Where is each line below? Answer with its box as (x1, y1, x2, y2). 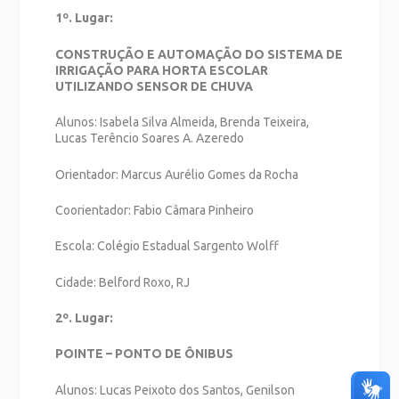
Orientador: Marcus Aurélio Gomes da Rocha (55, 167, 299, 182)
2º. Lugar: (55, 311, 114, 326)
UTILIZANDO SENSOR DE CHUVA (55, 78, 254, 94)
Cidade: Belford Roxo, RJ (55, 274, 191, 289)
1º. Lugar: (55, 11, 114, 26)
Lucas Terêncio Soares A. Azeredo (55, 131, 245, 146)
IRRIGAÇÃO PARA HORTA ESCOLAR (55, 62, 269, 77)
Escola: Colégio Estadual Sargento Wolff (55, 239, 280, 254)
